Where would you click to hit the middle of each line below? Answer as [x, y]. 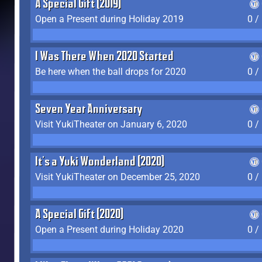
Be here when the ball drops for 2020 [111, 72]
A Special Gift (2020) [79, 215]
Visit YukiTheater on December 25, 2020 [118, 177]
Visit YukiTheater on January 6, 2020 [111, 124]
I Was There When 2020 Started [104, 57]
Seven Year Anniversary [89, 110]
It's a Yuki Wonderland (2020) [100, 163]
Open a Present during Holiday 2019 [109, 19]
